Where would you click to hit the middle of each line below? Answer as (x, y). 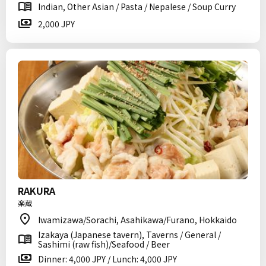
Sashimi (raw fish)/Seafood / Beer (104, 244)
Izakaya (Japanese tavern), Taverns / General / (129, 235)
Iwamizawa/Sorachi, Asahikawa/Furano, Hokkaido (137, 220)
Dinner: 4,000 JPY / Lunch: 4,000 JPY (107, 259)
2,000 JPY (56, 24)
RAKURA (37, 191)
